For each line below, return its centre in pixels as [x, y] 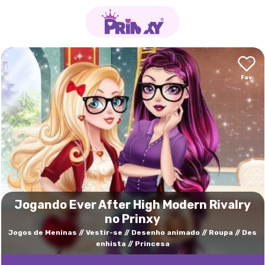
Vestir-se [104, 232]
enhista [111, 244]
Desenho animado [166, 232]
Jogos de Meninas [43, 232]
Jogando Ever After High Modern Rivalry [132, 205]
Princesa [152, 244]
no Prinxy [132, 219]
